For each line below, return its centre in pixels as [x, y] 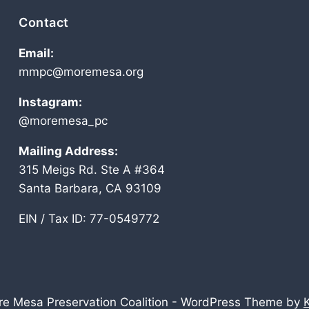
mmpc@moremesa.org [81, 72]
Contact [44, 22]
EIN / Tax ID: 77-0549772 [89, 219]
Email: [36, 53]
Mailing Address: [68, 151]
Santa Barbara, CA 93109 [90, 188]
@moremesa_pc [63, 121]
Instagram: [50, 102]
